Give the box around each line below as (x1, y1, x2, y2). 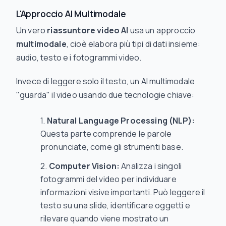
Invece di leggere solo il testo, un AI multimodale (16, 76, 195, 87)
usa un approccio (128, 25, 196, 36)
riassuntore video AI (47, 25, 129, 36)
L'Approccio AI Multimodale (16, 8, 126, 20)
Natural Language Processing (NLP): (46, 115, 195, 126)
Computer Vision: (48, 160, 120, 172)
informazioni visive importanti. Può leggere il (40, 187, 205, 198)
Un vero (16, 25, 47, 36)
